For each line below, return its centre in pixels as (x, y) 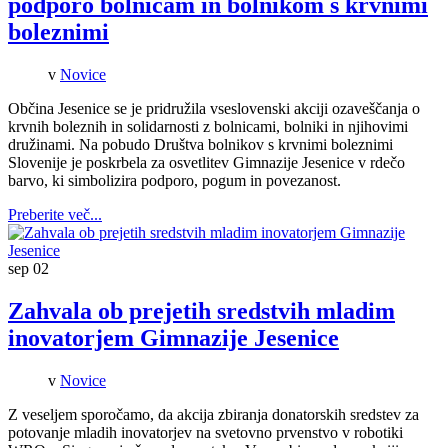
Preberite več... (55, 215)
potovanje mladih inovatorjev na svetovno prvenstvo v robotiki (205, 433)
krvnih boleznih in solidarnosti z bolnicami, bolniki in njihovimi (208, 127)
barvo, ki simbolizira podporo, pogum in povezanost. (174, 181)
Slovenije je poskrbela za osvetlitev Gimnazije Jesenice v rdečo (206, 163)
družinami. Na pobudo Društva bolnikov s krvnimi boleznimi (200, 145)
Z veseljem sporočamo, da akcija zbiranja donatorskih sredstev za (213, 415)
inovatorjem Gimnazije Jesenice (173, 338)
